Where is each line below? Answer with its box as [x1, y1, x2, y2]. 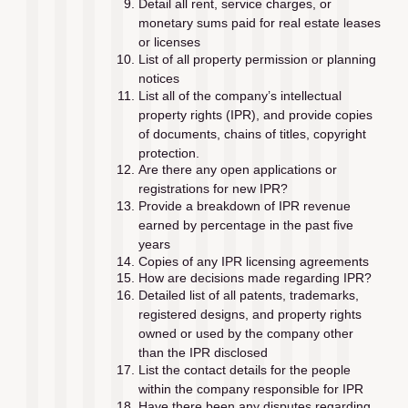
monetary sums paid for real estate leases [138, 15, 381, 31]
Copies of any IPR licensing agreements [138, 253, 369, 269]
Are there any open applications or [138, 162, 337, 178]
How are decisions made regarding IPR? [138, 270, 372, 286]
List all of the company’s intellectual [138, 87, 342, 103]
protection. [138, 145, 203, 160]
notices [138, 70, 179, 86]
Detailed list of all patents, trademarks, [138, 288, 359, 303]
